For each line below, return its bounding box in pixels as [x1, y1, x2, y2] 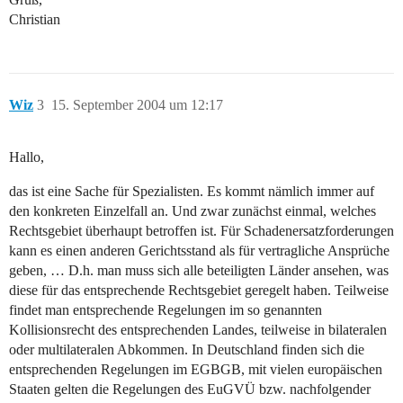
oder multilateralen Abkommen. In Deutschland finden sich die [9, 342, 364, 358]
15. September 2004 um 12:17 [51, 97, 223, 113]
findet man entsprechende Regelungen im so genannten [9, 302, 322, 318]
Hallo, [9, 149, 44, 166]
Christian [9, 12, 60, 28]
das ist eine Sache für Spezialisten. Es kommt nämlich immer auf [9, 184, 374, 200]
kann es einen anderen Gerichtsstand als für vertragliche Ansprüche [9, 243, 390, 259]
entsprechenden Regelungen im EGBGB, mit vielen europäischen [9, 362, 382, 378]
